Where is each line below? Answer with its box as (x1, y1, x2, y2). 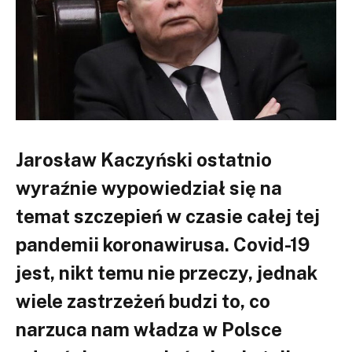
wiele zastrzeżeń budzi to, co (16, 289, 270, 312)
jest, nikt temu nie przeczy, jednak (16, 261, 317, 284)
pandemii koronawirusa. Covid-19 (16, 233, 310, 255)
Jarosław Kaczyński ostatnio (16, 148, 272, 170)
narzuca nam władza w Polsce (16, 317, 282, 340)
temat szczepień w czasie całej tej (16, 204, 320, 227)
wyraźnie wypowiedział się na (16, 176, 282, 199)
